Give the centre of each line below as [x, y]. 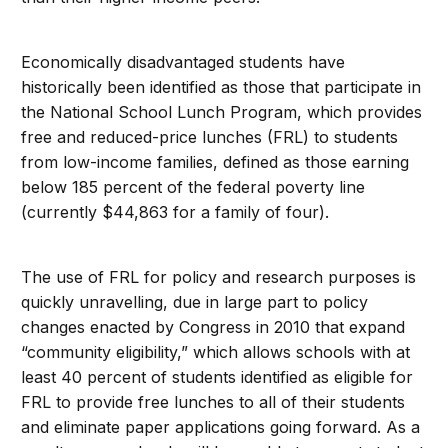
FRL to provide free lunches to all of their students [213, 402]
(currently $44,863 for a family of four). [175, 212]
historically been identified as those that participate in [221, 87]
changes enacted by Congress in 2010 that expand [213, 327]
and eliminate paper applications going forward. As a [221, 427]
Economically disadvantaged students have [183, 62]
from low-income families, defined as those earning [215, 162]
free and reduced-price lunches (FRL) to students [210, 137]
